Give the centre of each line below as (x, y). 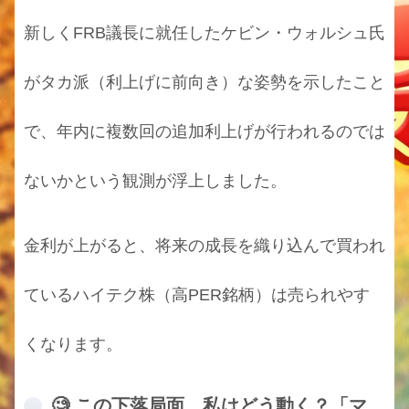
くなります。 (73, 344)
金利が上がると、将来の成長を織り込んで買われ (204, 245)
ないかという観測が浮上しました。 (155, 181)
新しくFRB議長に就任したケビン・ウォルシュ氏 (204, 33)
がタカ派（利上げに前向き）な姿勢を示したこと (204, 83)
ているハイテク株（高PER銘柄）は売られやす (197, 294)
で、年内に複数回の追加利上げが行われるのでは (204, 132)
